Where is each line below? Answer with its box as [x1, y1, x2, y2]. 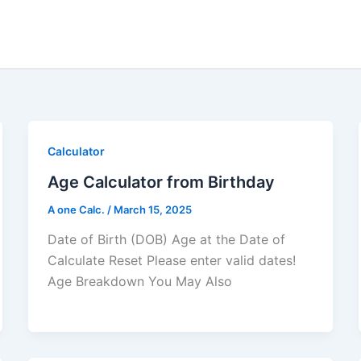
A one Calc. [47, 202, 107, 216]
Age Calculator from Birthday [47, 172, 275, 192]
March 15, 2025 [113, 202, 192, 216]
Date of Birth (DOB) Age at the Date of [47, 231, 285, 248]
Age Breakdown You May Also [47, 273, 232, 290]
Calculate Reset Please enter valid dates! [47, 252, 296, 269]
